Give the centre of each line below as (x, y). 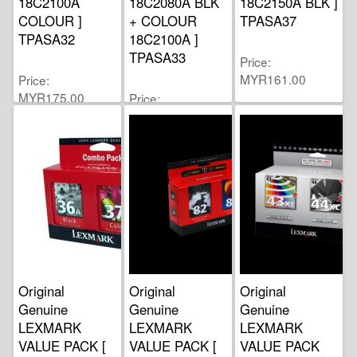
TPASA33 (158, 57)
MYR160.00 (163, 115)
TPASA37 (269, 20)
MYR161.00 (273, 78)
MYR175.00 (52, 97)
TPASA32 (47, 39)
